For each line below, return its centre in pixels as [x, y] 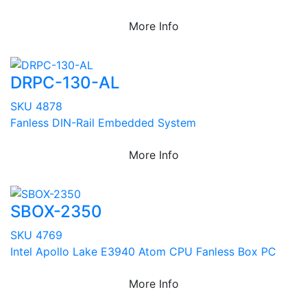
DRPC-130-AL [65, 82]
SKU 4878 [36, 106]
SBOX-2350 [56, 211]
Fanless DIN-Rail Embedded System [103, 122]
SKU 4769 [36, 235]
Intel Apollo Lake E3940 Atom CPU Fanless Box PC [143, 251]
